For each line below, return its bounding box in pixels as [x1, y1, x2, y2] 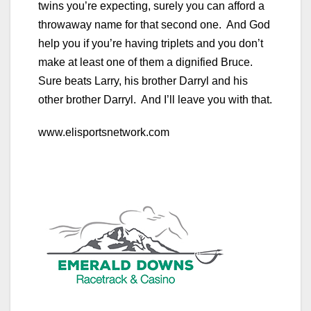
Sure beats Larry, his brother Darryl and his [38, 74, 248, 87]
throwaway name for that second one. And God [38, 18, 270, 31]
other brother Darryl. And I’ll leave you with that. [38, 93, 272, 106]
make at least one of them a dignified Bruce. [38, 56, 255, 68]
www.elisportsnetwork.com [38, 126, 169, 138]
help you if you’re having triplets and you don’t [38, 37, 263, 49]
